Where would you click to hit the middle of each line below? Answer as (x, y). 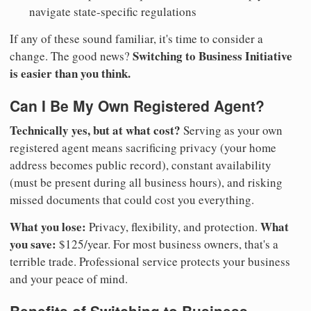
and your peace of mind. (69, 279)
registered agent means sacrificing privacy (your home (143, 148)
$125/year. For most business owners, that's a (167, 244)
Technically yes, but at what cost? (95, 131)
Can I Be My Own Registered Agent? (137, 105)
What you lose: (48, 227)
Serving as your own (232, 131)
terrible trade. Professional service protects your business (150, 262)
